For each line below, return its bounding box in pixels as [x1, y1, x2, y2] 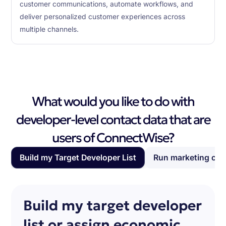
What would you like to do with [32, 93, 194, 110]
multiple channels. [20, 25, 79, 33]
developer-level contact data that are [16, 111, 210, 128]
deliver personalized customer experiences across [20, 13, 186, 21]
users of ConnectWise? [52, 130, 174, 146]
